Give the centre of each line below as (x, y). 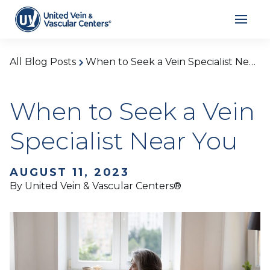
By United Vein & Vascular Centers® (96, 186)
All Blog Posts (43, 62)
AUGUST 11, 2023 (70, 172)
